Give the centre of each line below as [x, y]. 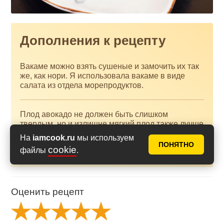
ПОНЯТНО [176, 144]
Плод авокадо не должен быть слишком [94, 114]
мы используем [104, 138]
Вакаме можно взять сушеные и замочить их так [110, 66]
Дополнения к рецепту [93, 40]
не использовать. [52, 133]
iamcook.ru [54, 138]
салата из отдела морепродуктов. [82, 85]
